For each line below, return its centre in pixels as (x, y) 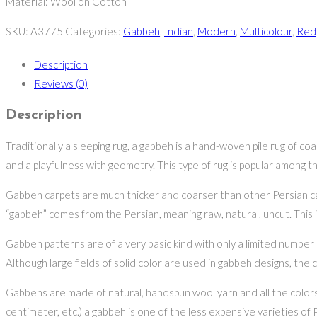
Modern (217, 31)
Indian (179, 31)
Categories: (94, 31)
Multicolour (266, 31)
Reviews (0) (61, 84)
